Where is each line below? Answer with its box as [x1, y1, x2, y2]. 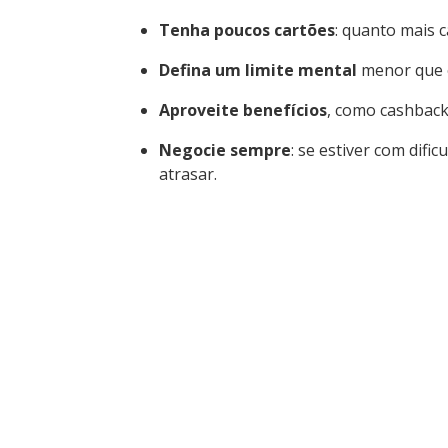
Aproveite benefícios [159, 98, 327, 121]
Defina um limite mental [159, 58, 357, 81]
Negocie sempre [159, 138, 291, 161]
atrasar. [159, 162, 217, 185]
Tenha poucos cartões [159, 18, 335, 41]
